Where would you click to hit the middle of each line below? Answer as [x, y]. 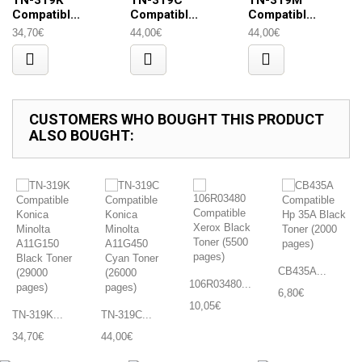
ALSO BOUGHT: [82, 135]
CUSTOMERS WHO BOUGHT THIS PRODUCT [177, 119]
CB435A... [302, 271]
